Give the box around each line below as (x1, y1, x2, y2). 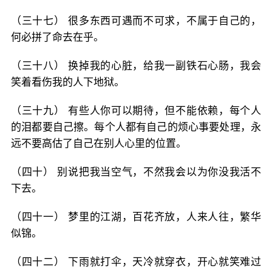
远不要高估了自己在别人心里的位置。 (11, 137, 186, 149)
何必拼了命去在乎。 (11, 31, 104, 43)
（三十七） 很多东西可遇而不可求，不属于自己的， (11, 15, 261, 27)
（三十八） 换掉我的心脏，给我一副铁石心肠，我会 (11, 59, 261, 72)
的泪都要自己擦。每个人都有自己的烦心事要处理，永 (11, 121, 261, 133)
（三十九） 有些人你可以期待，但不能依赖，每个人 (11, 104, 261, 117)
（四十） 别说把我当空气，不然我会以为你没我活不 (11, 166, 261, 178)
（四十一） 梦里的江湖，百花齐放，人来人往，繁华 (11, 211, 261, 223)
